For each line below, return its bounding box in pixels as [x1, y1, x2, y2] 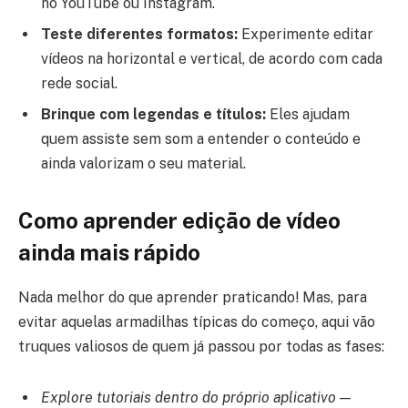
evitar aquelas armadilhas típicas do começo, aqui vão [18, 313, 375, 331]
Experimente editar [238, 25, 373, 44]
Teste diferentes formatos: [41, 25, 238, 44]
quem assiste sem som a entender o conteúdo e [41, 130, 361, 148]
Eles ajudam [266, 106, 350, 124]
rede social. [41, 75, 117, 93]
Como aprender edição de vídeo [18, 208, 341, 234]
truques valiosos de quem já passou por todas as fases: [18, 338, 384, 356]
